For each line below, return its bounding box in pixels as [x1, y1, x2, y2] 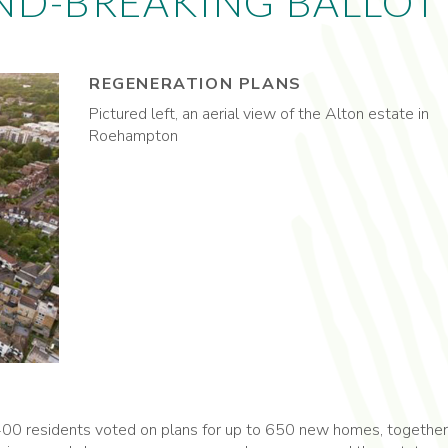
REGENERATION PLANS [89, 73, 302, 96]
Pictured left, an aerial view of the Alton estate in [89, 103, 429, 126]
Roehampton [89, 125, 178, 148]
